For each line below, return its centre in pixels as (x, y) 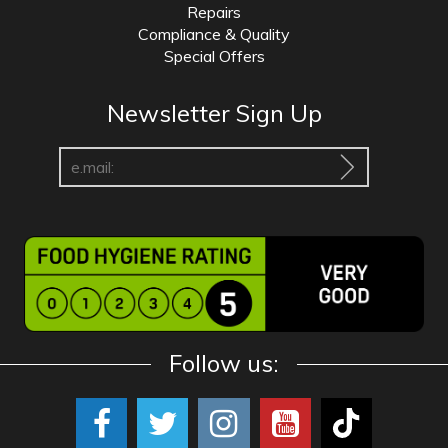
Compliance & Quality (214, 34)
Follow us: (224, 362)
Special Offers (214, 56)
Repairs (214, 12)
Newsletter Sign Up (214, 113)
